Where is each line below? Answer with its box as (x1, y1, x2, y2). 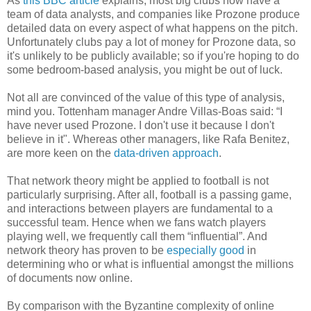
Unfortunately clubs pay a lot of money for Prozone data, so (7, 35, 296, 48)
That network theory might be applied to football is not (7, 174, 269, 187)
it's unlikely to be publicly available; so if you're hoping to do (7, 49, 299, 62)
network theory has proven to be (7, 244, 167, 256)
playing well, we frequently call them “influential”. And (7, 230, 267, 242)
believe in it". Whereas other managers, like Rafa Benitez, (7, 133, 289, 145)
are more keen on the (7, 146, 114, 159)
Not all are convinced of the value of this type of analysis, (7, 91, 285, 103)
